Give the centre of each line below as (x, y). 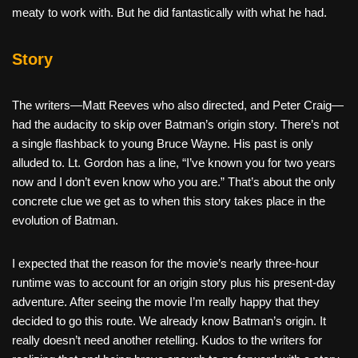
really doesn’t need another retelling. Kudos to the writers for (167, 340)
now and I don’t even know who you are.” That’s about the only (174, 181)
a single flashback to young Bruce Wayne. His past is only (163, 143)
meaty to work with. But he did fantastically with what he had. (169, 12)
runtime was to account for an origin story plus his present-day (174, 282)
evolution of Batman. (65, 220)
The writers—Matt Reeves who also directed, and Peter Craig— (178, 105)
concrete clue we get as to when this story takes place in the (169, 201)
